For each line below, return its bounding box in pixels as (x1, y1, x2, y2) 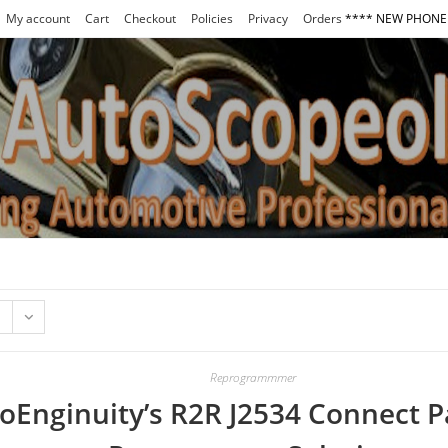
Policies (190, 10, 233, 27)
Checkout (123, 10, 176, 27)
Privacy (247, 10, 288, 27)
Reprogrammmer (210, 369, 297, 386)
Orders (302, 10, 342, 27)
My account (5, 10, 70, 27)
